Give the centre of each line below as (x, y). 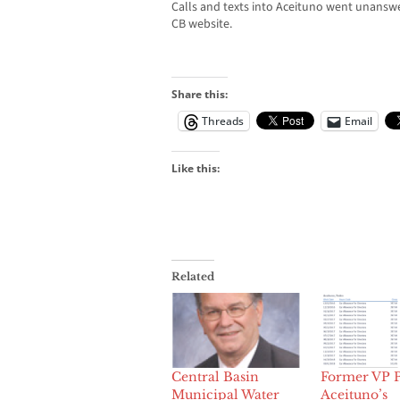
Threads (223, 121)
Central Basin (215, 377)
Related (193, 277)
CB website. (202, 25)
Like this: (196, 169)
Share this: (200, 95)
